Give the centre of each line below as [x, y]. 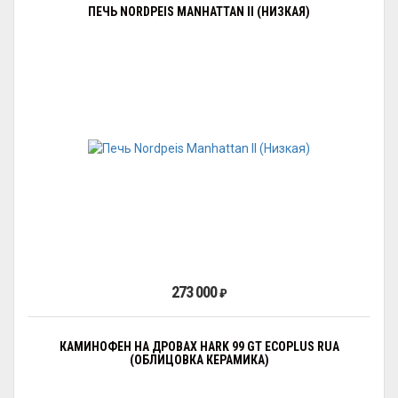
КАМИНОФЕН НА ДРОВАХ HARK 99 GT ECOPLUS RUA [199, 346]
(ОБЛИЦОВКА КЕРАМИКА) [199, 360]
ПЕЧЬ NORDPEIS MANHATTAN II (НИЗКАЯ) [199, 12]
